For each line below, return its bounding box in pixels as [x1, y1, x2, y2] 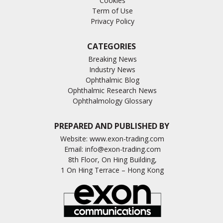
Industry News [89, 64, 135, 74]
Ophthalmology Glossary [72, 96, 152, 106]
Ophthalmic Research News [68, 85, 157, 95]
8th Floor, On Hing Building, [68, 154, 157, 164]
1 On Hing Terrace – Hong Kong [61, 165, 164, 175]
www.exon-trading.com [90, 133, 164, 143]
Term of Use [92, 5, 133, 15]
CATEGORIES [87, 40, 136, 52]
